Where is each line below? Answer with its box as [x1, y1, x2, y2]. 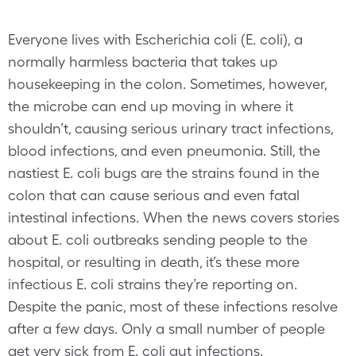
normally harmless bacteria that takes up [8, 53, 277, 70]
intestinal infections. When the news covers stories [8, 209, 339, 226]
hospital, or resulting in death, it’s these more [8, 253, 300, 270]
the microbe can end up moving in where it [8, 98, 293, 114]
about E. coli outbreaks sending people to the [8, 231, 308, 248]
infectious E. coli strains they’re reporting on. [8, 276, 297, 292]
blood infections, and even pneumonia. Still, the [8, 142, 320, 159]
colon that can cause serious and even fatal [8, 187, 300, 203]
